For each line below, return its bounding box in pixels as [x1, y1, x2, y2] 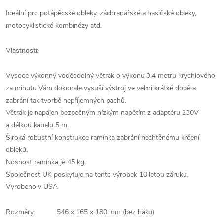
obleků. [6, 145, 28, 154]
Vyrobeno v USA [6, 182, 58, 191]
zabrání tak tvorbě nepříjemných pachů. [6, 96, 126, 105]
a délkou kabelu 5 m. [6, 120, 69, 130]
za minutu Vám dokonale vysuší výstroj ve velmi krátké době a [6, 83, 196, 93]
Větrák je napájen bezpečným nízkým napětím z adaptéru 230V [6, 108, 199, 117]
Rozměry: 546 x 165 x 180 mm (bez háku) [6, 207, 154, 217]
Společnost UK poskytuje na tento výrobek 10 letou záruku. [6, 170, 188, 179]
